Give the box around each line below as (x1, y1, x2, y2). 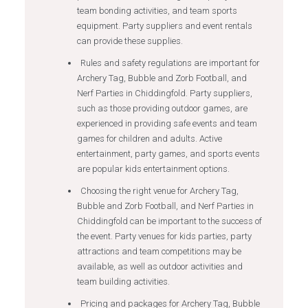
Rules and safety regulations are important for (80, 58, 260, 68)
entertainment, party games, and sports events (76, 148, 260, 159)
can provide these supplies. (76, 36, 183, 46)
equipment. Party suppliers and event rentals (76, 21, 252, 31)
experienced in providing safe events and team (76, 118, 257, 129)
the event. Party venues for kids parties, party (76, 231, 252, 241)
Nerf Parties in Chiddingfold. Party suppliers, (76, 88, 252, 98)
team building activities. (76, 276, 170, 287)
